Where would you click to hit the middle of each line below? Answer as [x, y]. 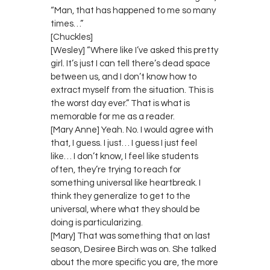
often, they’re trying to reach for [116, 169]
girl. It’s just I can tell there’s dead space [130, 63]
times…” [67, 24]
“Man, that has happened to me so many [133, 10]
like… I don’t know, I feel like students [124, 156]
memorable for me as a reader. [113, 116]
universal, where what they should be [125, 209]
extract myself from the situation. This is [132, 90]
